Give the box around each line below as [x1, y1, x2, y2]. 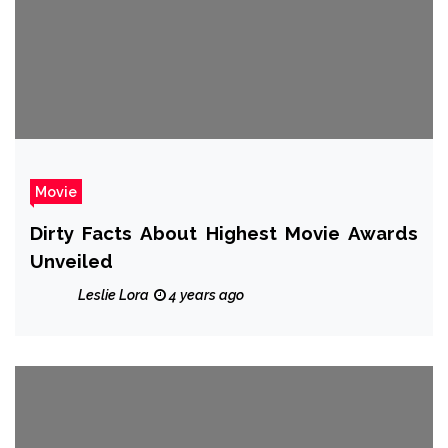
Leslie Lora [78, 286, 149, 303]
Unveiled [30, 249, 113, 272]
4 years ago [166, 286, 244, 303]
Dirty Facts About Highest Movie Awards [30, 221, 418, 244]
